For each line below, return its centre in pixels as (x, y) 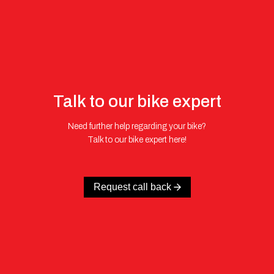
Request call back (132, 187)
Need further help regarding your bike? (137, 126)
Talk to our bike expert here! (137, 140)
